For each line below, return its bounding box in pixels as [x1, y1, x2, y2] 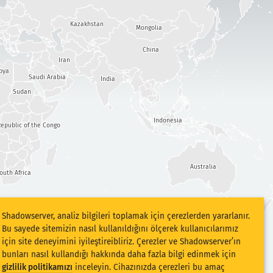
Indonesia [153, 116, 182, 125]
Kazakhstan [70, 19, 104, 28]
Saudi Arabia [28, 73, 66, 81]
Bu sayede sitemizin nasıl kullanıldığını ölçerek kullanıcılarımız [2, 224, 238, 234]
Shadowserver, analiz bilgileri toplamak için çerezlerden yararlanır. [2, 211, 250, 221]
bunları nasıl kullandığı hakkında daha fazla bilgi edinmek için [2, 249, 236, 260]
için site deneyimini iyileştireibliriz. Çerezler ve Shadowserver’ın [2, 236, 241, 247]
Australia [190, 163, 216, 171]
